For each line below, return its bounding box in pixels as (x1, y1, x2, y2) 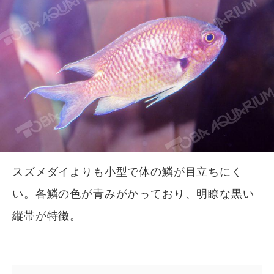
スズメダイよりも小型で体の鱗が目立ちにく (12, 166, 243, 179)
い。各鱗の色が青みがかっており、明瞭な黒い (12, 188, 254, 201)
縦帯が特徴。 (12, 210, 82, 223)
